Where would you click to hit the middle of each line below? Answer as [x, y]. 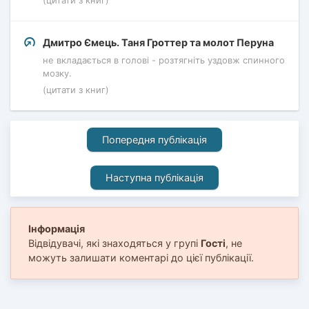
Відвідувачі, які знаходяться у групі [114, 243]
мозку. [57, 73]
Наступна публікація [154, 177]
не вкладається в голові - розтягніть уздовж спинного [164, 60]
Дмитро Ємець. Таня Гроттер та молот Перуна [158, 43]
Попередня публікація [154, 139]
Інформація [57, 228]
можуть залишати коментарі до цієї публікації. [141, 257]
